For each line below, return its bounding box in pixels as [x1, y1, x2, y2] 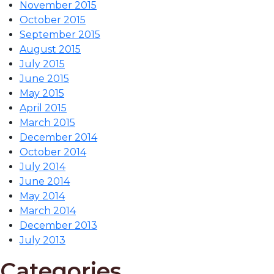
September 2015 [20, 28, 100, 40]
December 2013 [20, 219, 97, 231]
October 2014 [20, 146, 86, 158]
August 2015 [20, 43, 81, 55]
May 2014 [20, 190, 65, 202]
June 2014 [20, 175, 70, 187]
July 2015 [20, 57, 65, 70]
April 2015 [20, 102, 67, 114]
